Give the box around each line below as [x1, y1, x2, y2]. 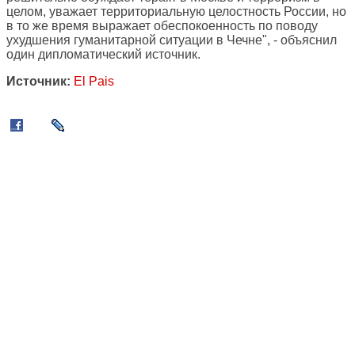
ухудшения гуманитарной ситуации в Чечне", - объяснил [6, 33, 337, 48]
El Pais [74, 74, 114, 89]
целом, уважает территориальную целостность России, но [6, 5, 346, 19]
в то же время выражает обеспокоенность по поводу [6, 19, 318, 33]
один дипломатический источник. [6, 48, 200, 62]
